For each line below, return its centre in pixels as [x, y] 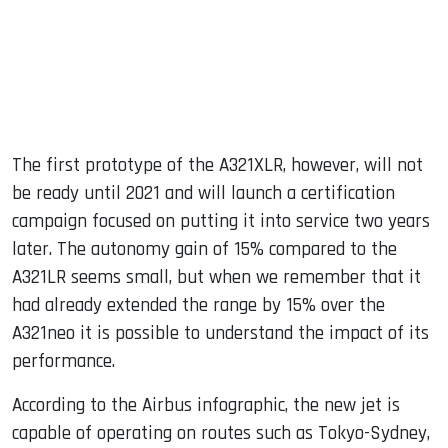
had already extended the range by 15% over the [198, 306]
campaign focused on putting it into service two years [221, 222]
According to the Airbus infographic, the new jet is [206, 406]
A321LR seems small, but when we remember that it [216, 278]
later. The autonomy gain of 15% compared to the [204, 250]
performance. [63, 362]
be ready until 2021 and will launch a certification [203, 194]
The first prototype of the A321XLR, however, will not [217, 166]
